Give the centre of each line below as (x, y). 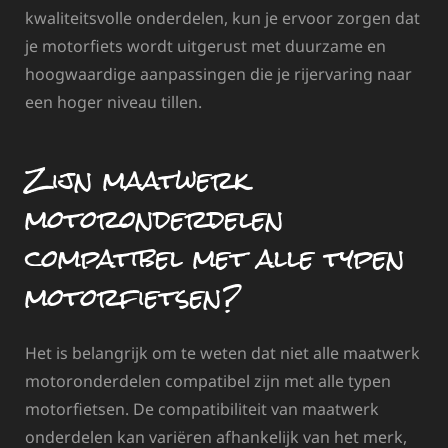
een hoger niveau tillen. (113, 101)
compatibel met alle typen (215, 257)
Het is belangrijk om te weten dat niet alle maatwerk (222, 353)
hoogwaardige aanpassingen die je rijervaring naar (218, 73)
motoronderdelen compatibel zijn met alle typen (208, 381)
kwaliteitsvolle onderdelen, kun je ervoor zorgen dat (222, 17)
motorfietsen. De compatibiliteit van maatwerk (202, 409)
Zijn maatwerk (137, 179)
